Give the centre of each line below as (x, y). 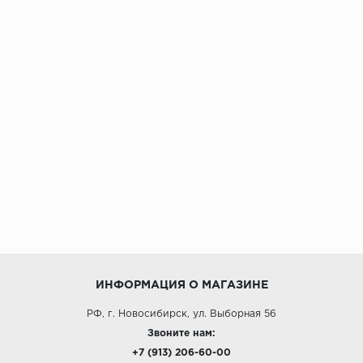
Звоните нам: (181, 333)
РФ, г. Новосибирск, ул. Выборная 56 (181, 314)
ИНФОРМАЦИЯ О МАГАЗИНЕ (181, 285)
